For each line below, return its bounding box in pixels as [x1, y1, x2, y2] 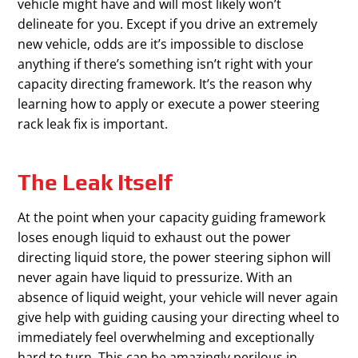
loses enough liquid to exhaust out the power [18, 229, 292, 247]
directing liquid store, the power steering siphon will [18, 249, 332, 267]
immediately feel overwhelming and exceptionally [18, 328, 315, 347]
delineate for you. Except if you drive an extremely [18, 15, 318, 34]
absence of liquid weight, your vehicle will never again [18, 288, 339, 307]
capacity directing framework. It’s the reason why [18, 75, 312, 93]
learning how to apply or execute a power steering [18, 95, 320, 113]
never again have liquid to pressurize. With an [18, 268, 293, 287]
